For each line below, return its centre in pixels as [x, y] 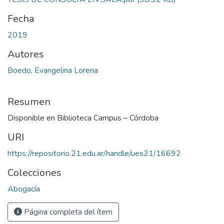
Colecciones [34, 173]
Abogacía [24, 189]
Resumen [29, 102]
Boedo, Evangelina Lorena [53, 71]
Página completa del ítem [67, 212]
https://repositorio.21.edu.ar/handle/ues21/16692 [94, 154]
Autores [26, 54]
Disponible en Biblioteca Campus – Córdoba [83, 118]
